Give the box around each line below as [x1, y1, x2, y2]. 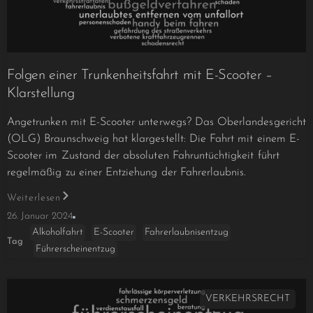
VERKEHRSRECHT [205, 293, 290, 305]
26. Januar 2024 [7, 211, 73, 222]
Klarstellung [7, 87, 75, 101]
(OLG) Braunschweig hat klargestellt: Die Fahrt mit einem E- [7, 133, 300, 145]
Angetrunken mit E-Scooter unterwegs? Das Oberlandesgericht [7, 117, 306, 129]
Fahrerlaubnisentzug [145, 227, 228, 238]
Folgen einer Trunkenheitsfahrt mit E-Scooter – [7, 68, 272, 83]
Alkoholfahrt [32, 227, 83, 238]
